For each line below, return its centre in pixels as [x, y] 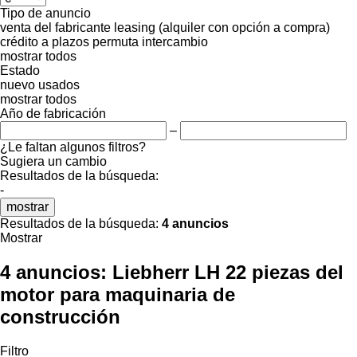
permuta [116, 41]
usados [59, 84]
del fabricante [73, 27]
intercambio [175, 41]
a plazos [65, 41]
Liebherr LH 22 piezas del [228, 272]
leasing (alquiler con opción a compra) [222, 27]
